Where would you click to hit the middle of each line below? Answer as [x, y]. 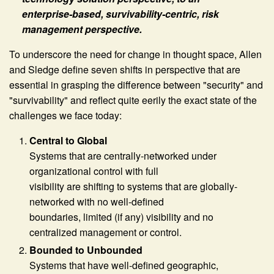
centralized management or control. [106, 232]
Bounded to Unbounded [86, 250]
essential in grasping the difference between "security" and [136, 84]
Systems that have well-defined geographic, [124, 265]
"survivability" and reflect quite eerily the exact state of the [133, 100]
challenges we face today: [65, 115]
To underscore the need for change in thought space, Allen [135, 54]
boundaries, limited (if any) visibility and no [122, 217]
